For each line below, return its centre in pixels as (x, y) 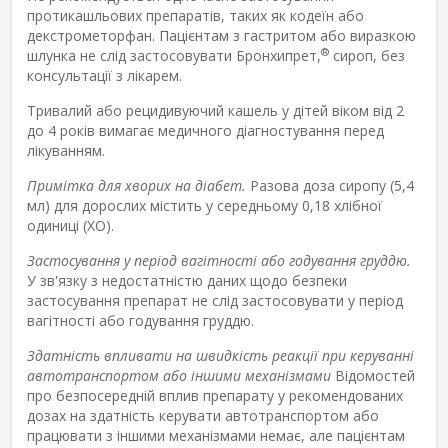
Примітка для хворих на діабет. (136, 185)
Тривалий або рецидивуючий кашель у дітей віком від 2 (215, 110)
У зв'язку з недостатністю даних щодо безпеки (187, 280)
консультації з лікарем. (104, 75)
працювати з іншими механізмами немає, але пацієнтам (216, 435)
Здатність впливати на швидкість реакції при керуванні (220, 355)
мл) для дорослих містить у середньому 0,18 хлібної (204, 205)
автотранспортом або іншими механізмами (179, 375)
